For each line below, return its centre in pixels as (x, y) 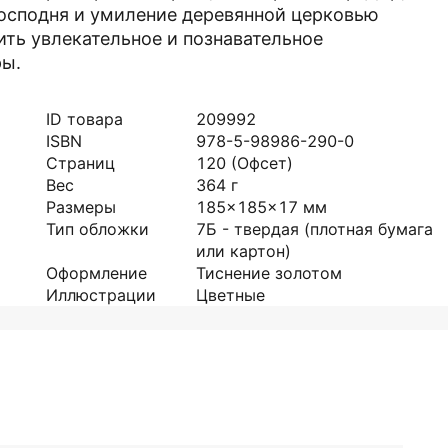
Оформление (96, 273)
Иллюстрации (101, 295)
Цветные (230, 295)
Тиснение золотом (269, 273)
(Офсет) (262, 163)
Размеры (81, 207)
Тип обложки (97, 229)
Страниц (80, 163)
